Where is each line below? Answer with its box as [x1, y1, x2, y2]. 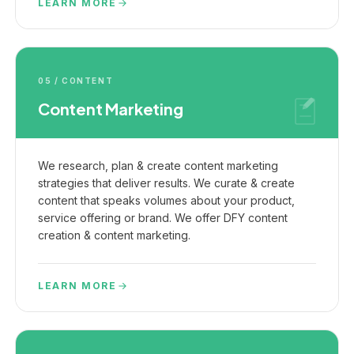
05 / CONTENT [38, 76, 114, 85]
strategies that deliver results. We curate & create [38, 176, 295, 190]
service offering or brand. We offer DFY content [38, 211, 288, 224]
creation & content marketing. [38, 228, 190, 242]
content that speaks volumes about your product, [38, 194, 295, 207]
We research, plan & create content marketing [38, 159, 278, 172]
